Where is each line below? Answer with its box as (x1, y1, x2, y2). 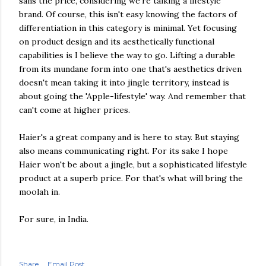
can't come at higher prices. (19, 104, 130, 115)
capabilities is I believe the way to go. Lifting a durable (19, 50, 235, 61)
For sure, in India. (19, 214, 88, 224)
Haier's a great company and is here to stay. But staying (19, 132, 239, 142)
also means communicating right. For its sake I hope (19, 145, 228, 156)
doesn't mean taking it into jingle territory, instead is (19, 77, 229, 88)
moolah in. (19, 186, 60, 197)
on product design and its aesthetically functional (19, 36, 214, 47)
